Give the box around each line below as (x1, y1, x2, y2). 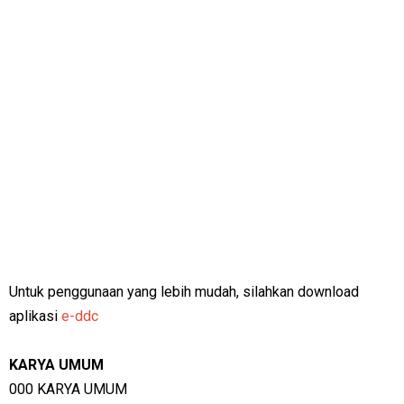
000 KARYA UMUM (9, 381, 127, 398)
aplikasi (9, 308, 61, 325)
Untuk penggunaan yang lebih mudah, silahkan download (9, 283, 359, 300)
